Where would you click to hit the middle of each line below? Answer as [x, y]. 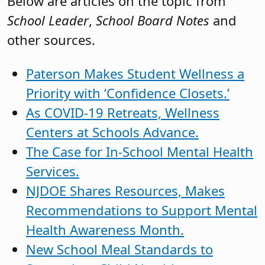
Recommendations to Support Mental [142, 210]
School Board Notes [153, 20]
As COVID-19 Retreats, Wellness [123, 113]
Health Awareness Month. [105, 230]
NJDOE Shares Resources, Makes [125, 191]
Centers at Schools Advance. [112, 132]
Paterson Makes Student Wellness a [135, 74]
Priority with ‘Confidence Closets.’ [128, 93]
